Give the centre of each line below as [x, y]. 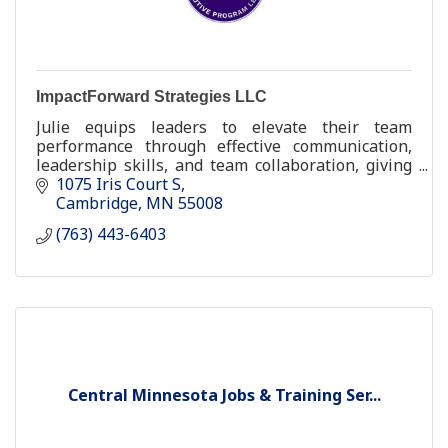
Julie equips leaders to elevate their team [224, 126]
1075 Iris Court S [118, 184]
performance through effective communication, [224, 145]
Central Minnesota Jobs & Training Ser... [224, 395]
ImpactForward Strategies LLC [151, 96]
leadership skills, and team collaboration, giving [224, 164]
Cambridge [97, 203]
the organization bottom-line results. [175, 183]
